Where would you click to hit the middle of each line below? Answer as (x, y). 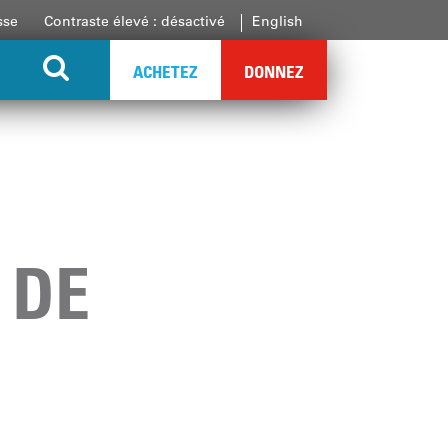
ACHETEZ (165, 71)
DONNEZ (274, 71)
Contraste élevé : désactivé (134, 21)
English (277, 21)
